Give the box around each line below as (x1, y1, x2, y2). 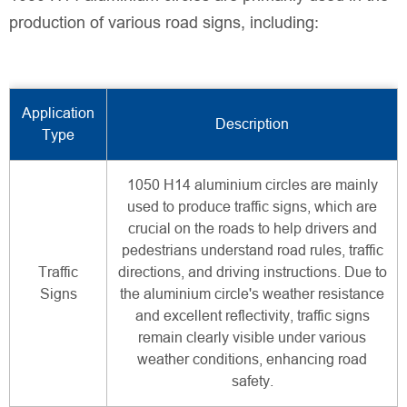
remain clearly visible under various (138, 330, 366, 346)
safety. (231, 373, 273, 390)
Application (22, 105, 94, 122)
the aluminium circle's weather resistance (120, 286, 384, 303)
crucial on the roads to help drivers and (127, 221, 377, 237)
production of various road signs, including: (9, 13, 319, 32)
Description (215, 116, 289, 133)
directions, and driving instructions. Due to (117, 264, 387, 281)
